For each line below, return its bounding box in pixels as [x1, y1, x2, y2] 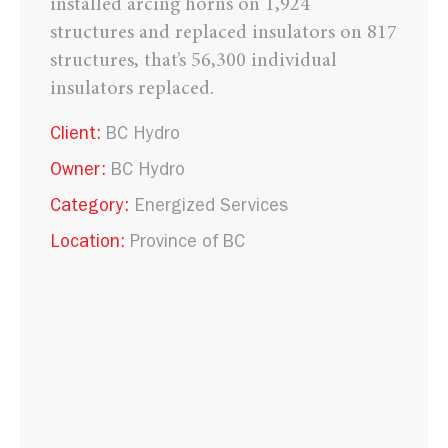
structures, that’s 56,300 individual [50, 51, 337, 71]
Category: [50, 199, 129, 217]
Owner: [50, 163, 106, 181]
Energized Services [134, 199, 288, 217]
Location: [50, 235, 125, 253]
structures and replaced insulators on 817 [50, 23, 397, 43]
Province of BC [125, 235, 245, 253]
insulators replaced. [50, 79, 214, 99]
